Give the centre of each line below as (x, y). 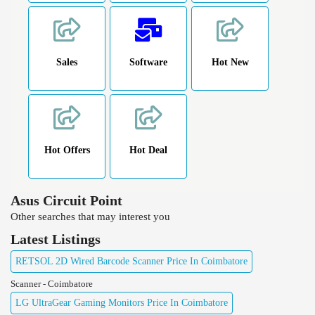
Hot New (230, 62)
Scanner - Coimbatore (52, 283)
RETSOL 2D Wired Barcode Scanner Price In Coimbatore (131, 261)
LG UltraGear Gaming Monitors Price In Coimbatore (122, 302)
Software (148, 62)
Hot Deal (148, 150)
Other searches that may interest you (90, 216)
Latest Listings (56, 239)
